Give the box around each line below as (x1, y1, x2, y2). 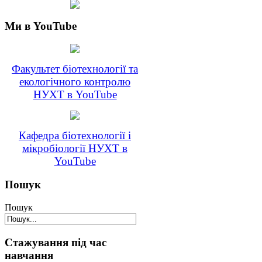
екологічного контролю (19, 75, 130, 88)
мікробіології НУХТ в (22, 142, 127, 154)
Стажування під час (5, 236, 106, 249)
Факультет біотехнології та (12, 62, 138, 75)
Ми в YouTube (5, 19, 77, 32)
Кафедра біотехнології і (19, 129, 131, 142)
